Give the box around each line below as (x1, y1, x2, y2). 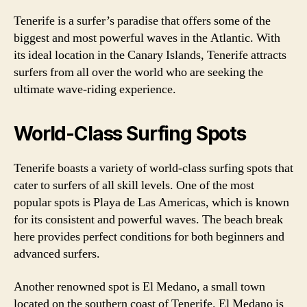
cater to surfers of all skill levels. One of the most (14, 177, 254, 193)
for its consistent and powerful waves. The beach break (14, 212, 283, 228)
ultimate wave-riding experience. (14, 82, 176, 97)
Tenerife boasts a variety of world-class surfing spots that (14, 160, 293, 176)
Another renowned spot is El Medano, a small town (14, 278, 265, 295)
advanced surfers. (14, 246, 100, 262)
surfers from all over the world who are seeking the (14, 64, 263, 80)
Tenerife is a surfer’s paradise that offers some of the (14, 13, 271, 29)
